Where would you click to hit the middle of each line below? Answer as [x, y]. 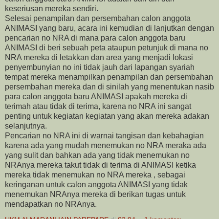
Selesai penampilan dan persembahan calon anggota [98, 19]
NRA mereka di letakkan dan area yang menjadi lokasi [99, 58]
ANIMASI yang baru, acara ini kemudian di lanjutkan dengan [109, 28]
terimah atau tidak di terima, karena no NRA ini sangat [98, 107]
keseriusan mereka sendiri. [52, 9]
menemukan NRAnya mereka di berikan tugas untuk [95, 195]
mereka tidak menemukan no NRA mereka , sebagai [95, 175]
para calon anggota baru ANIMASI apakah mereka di [96, 97]
